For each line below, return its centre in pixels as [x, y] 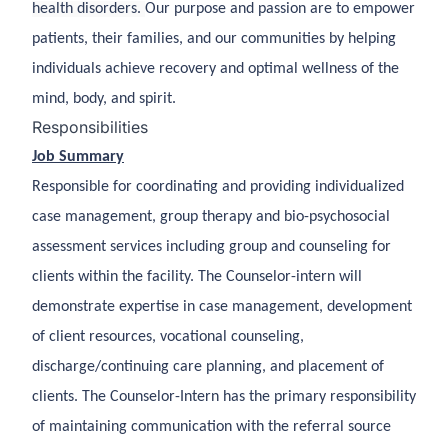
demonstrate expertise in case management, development [222, 307]
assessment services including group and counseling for [211, 247]
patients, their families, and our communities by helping [214, 39]
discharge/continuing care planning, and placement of [208, 367]
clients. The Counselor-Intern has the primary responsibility [224, 397]
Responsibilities [90, 127]
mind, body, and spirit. [104, 99]
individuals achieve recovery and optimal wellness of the [215, 69]
